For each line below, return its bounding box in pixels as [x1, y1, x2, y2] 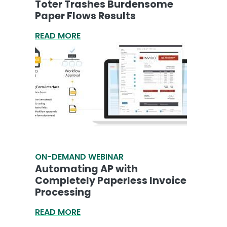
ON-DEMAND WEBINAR [35, 151, 124, 163]
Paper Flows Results [35, 9, 136, 23]
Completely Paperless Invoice [35, 174, 186, 188]
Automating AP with [35, 162, 138, 176]
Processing [35, 185, 91, 200]
